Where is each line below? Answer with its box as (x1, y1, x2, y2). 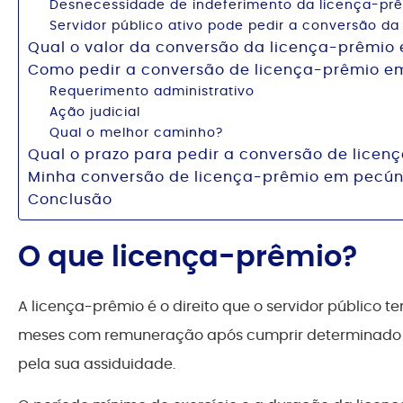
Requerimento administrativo (49, 82, 255, 101)
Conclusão (28, 189, 112, 210)
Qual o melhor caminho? (49, 123, 223, 142)
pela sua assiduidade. (18, 354, 175, 375)
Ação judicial (49, 103, 140, 121)
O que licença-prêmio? (18, 236, 357, 277)
